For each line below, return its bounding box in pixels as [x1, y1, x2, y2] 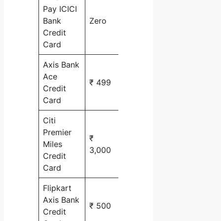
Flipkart [43, 183, 72, 193]
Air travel [125, 139, 159, 149]
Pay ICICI [43, 3, 77, 14]
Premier [43, 127, 72, 137]
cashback [125, 77, 160, 87]
